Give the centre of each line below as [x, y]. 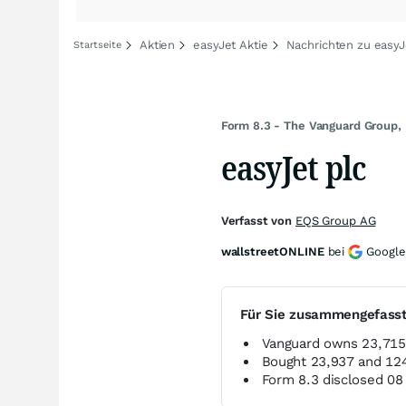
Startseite [97, 45]
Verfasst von [258, 221]
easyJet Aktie [231, 45]
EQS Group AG [335, 221]
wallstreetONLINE [272, 251]
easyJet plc [294, 167]
